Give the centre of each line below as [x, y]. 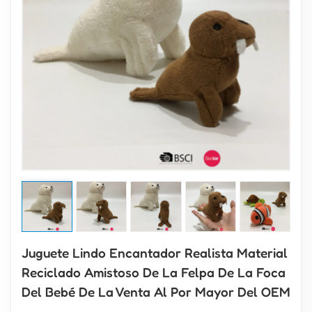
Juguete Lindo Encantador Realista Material [155, 253]
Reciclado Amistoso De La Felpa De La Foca [154, 273]
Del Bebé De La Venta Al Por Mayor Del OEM [156, 292]
